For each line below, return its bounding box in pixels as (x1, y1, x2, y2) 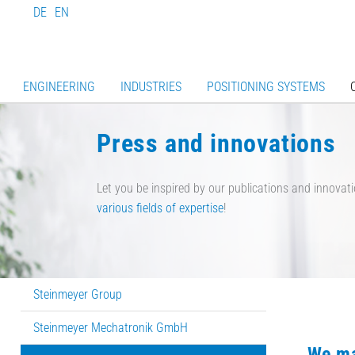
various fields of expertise (97, 200, 223, 216)
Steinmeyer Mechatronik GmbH (32, 319, 188, 335)
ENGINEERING (22, 79, 95, 95)
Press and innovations (97, 128, 336, 158)
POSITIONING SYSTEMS (206, 79, 325, 95)
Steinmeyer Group (32, 286, 122, 302)
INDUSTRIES (120, 79, 181, 95)
